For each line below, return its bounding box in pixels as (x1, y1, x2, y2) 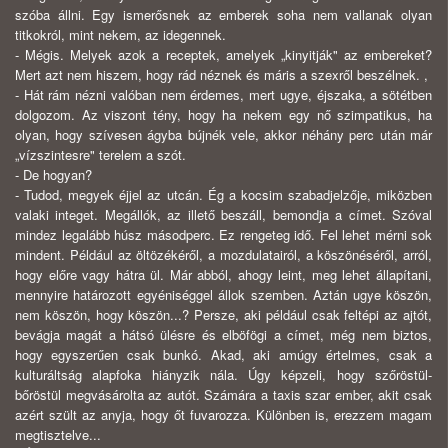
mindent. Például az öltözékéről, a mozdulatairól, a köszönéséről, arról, (15, 245, 432, 265)
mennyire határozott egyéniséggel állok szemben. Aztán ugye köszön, (15, 285, 432, 305)
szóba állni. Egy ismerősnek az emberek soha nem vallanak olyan (15, 5, 432, 25)
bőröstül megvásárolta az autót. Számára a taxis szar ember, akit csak (15, 385, 432, 405)
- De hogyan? (15, 165, 92, 185)
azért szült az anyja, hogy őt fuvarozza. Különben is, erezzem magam (15, 405, 432, 425)
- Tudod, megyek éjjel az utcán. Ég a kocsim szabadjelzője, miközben (15, 185, 432, 205)
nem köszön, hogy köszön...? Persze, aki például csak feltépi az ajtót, (15, 305, 432, 325)
